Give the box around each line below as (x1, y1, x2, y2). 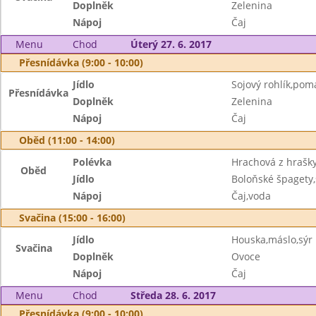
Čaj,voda (231, 189, 271, 202)
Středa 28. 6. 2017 (130, 288, 216, 302)
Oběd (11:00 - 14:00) (19, 133, 115, 147)
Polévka (73, 155, 112, 169)
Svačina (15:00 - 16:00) (19, 211, 126, 224)
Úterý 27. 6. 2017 (130, 37, 212, 51)
